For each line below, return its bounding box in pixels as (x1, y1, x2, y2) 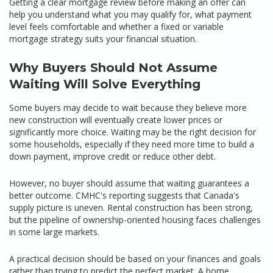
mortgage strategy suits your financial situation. (9, 33, 197, 44)
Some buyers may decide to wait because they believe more (9, 102, 247, 113)
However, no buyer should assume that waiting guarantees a (9, 177, 249, 189)
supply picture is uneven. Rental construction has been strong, (9, 202, 253, 213)
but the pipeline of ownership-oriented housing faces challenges (9, 214, 261, 225)
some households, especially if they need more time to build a (9, 138, 254, 150)
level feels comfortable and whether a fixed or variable (9, 21, 224, 32)
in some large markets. (9, 226, 99, 238)
